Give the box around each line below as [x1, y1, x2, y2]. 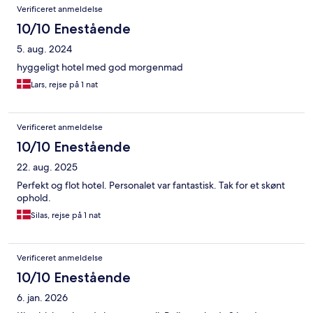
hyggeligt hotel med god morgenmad [17, 61, 183, 74]
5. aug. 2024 [17, 43, 72, 56]
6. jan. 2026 [17, 291, 68, 305]
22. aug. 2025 [17, 161, 78, 174]
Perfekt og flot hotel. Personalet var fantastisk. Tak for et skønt [17, 179, 285, 192]
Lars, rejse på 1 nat [31, 79, 98, 91]
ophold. [17, 191, 51, 205]
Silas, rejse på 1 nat [31, 210, 101, 221]
